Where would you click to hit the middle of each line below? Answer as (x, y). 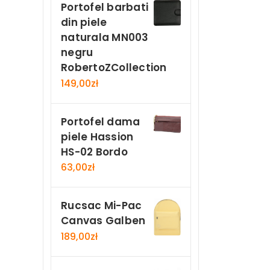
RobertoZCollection (114, 67)
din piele (84, 22)
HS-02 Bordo (94, 152)
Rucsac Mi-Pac (102, 206)
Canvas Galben (103, 221)
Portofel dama (101, 121)
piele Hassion (97, 137)
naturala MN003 (105, 37)
